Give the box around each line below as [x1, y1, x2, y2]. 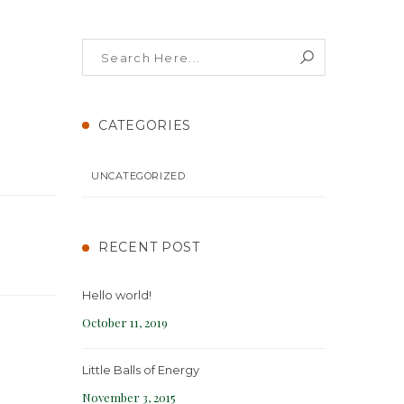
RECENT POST [98, 239, 200, 256]
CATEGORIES [98, 117, 191, 134]
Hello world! [82, 287, 151, 302]
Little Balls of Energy [82, 362, 199, 377]
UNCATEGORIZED [91, 170, 186, 183]
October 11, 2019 [82, 314, 168, 330]
